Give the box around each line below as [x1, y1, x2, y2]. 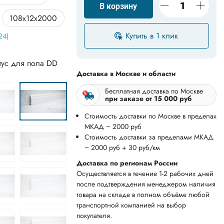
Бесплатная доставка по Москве [104, 86, 203, 96]
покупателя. [76, 210, 112, 220]
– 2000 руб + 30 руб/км [84, 142, 160, 152]
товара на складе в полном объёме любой [76, 189, 209, 199]
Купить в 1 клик [125, 30, 178, 41]
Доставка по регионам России [76, 158, 177, 168]
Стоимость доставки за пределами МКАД [84, 132, 213, 142]
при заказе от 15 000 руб [104, 93, 192, 103]
